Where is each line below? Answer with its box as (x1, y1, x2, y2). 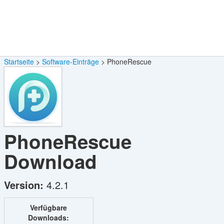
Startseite (3, 56, 34, 66)
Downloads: (28, 212, 69, 222)
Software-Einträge (41, 56, 99, 66)
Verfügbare (30, 202, 67, 212)
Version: (3, 177, 43, 192)
